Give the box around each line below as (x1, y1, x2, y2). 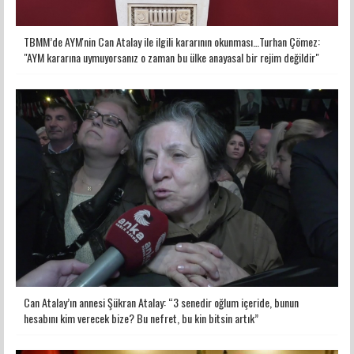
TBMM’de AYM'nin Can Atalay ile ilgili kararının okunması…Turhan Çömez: (24, 33, 320, 51)
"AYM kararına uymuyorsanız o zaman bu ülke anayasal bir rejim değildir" (24, 49, 319, 66)
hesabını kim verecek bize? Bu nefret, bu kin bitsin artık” (24, 310, 258, 327)
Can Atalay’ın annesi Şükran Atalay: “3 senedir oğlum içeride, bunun (24, 294, 299, 311)
